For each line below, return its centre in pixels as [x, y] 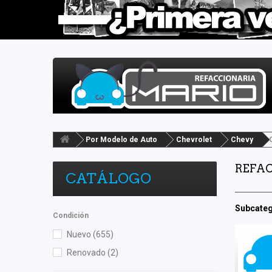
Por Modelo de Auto [121, 140]
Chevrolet [194, 140]
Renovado [87, 252]
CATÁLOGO [108, 178]
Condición [71, 216]
